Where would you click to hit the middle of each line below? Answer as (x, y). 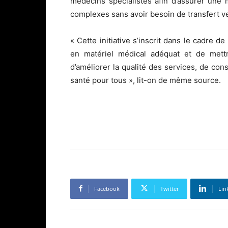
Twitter (169, 188)
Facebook (107, 188)
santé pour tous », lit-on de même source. (146, 80)
